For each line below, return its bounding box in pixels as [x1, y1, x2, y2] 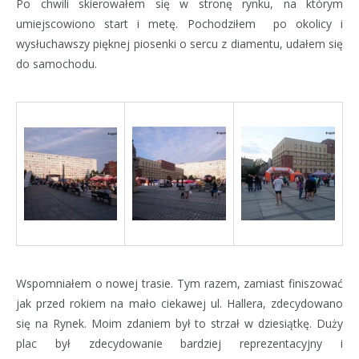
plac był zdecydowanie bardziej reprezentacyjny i [16, 336, 343, 352]
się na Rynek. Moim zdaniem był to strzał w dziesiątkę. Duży [16, 316, 343, 332]
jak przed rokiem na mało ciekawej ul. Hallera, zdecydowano [16, 296, 343, 312]
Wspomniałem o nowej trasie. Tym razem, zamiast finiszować [16, 276, 343, 292]
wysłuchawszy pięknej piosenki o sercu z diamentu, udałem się [16, 36, 343, 52]
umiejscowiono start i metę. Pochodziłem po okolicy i [16, 16, 343, 32]
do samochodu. [16, 56, 97, 72]
